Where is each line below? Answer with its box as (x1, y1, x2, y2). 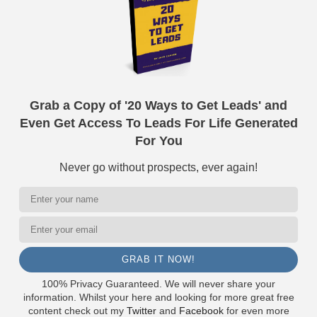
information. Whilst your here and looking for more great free (23, 291, 294, 303)
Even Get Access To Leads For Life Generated (19, 115, 298, 130)
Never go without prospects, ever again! (59, 161, 258, 173)
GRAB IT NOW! (122, 254, 195, 265)
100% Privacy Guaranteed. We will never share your (42, 277, 275, 289)
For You (134, 133, 183, 148)
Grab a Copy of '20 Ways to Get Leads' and (30, 98, 287, 113)
